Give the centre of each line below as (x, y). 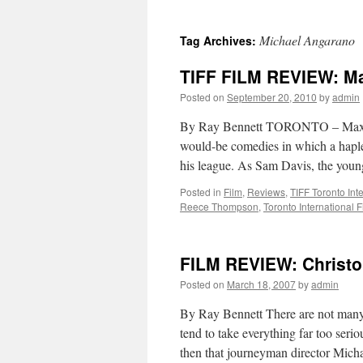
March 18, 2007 (261, 284)
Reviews (266, 192)
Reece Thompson (219, 206)
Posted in (201, 192)
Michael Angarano (307, 40)
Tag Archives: (220, 41)
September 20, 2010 (272, 97)
